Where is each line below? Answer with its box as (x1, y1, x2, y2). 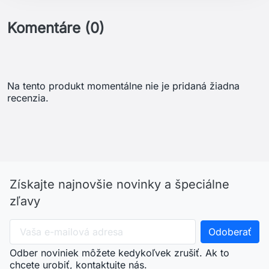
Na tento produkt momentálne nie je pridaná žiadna (7, 80, 240, 92)
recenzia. (7, 92, 49, 104)
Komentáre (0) (7, 19, 104, 37)
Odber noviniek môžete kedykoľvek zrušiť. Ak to (10, 247, 229, 259)
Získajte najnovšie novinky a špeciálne (10, 177, 229, 192)
